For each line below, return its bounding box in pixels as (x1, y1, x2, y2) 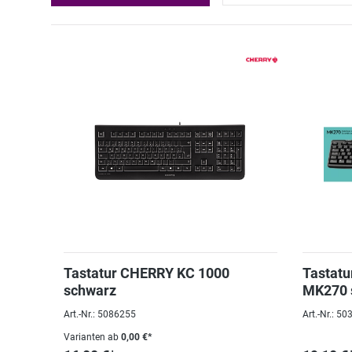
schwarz (64, 282, 116, 299)
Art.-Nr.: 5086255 (64, 309, 136, 320)
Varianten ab (64, 332, 119, 343)
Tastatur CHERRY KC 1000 (64, 265, 229, 281)
